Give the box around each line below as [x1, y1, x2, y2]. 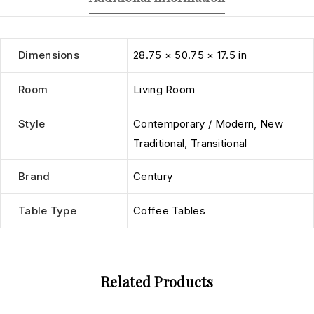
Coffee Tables [133, 203, 205, 217]
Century [133, 169, 173, 183]
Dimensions [18, 48, 79, 62]
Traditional [133, 136, 185, 150]
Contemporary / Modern [133, 116, 254, 130]
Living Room [133, 82, 196, 96]
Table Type [18, 203, 76, 217]
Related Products [101, 271, 213, 291]
